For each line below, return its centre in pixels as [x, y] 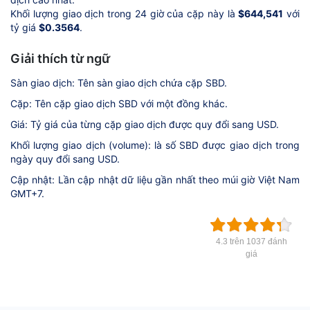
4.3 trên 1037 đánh [251, 241]
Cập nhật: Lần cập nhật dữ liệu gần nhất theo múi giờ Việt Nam [155, 179]
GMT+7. [27, 193]
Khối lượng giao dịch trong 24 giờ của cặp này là [125, 13]
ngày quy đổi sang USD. [65, 158]
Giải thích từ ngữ [60, 58]
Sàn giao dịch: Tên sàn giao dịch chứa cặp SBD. [119, 82]
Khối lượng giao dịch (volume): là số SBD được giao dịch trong [155, 145]
